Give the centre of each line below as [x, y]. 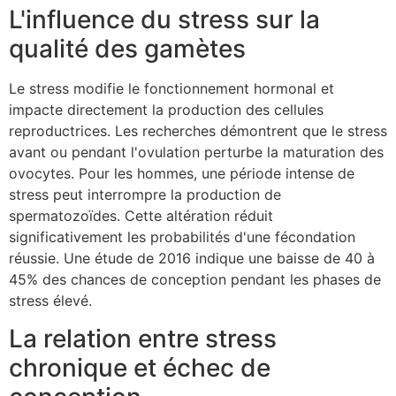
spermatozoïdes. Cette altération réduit [141, 216]
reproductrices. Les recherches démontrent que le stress [198, 131]
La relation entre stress [143, 338]
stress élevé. [50, 301]
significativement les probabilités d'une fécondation [182, 237]
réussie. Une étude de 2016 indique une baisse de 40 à [192, 259]
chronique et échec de [140, 367]
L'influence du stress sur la [164, 20]
